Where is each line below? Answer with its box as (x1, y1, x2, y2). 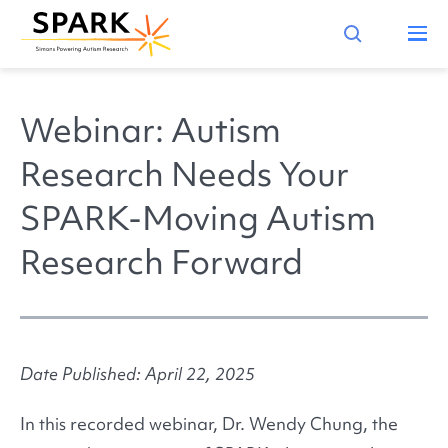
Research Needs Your (20, 151, 349, 198)
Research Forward (20, 239, 303, 286)
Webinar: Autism (20, 107, 281, 154)
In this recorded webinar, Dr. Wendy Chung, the (20, 412, 398, 436)
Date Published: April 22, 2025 (20, 362, 255, 386)
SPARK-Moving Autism (20, 195, 376, 242)
